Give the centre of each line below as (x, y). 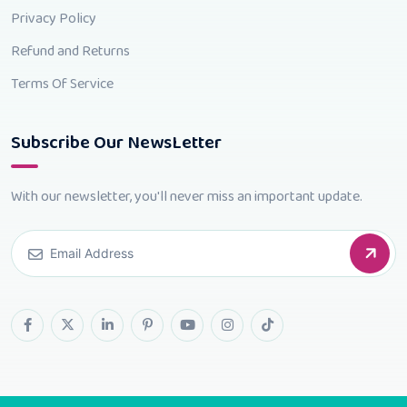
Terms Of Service (62, 84)
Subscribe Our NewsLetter (116, 142)
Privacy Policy (54, 18)
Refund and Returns (70, 51)
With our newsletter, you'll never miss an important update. (187, 196)
